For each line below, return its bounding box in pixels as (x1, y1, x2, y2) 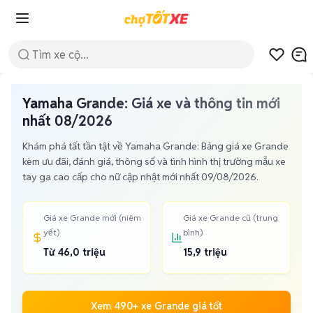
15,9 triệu (182, 246, 227, 259)
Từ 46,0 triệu (43, 246, 105, 259)
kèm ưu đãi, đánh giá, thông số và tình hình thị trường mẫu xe (22, 155, 286, 168)
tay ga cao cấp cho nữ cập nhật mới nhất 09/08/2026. (22, 170, 259, 183)
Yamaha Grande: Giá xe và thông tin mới (22, 94, 280, 112)
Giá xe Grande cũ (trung (182, 212, 278, 223)
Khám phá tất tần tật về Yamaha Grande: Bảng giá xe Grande (22, 140, 289, 152)
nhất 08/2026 (22, 112, 112, 130)
